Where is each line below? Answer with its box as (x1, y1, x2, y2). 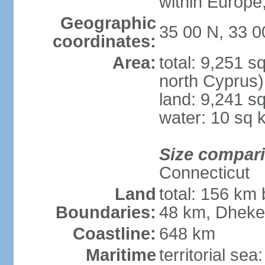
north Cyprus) (159, 72, 264, 91)
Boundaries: (55, 203, 156, 222)
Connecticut (159, 163, 250, 182)
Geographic (60, 14, 156, 33)
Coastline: (72, 224, 156, 243)
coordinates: (52, 32, 156, 51)
